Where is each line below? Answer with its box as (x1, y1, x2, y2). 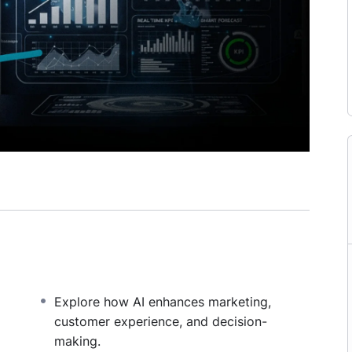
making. (54, 332, 101, 349)
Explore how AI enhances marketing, (54, 293, 272, 310)
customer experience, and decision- (54, 313, 268, 329)
